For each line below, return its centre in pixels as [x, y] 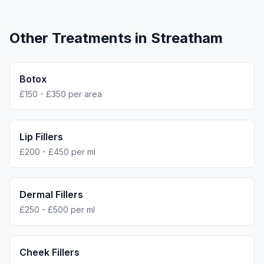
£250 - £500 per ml [57, 209]
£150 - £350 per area [61, 94]
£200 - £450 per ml [57, 152]
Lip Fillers [41, 137]
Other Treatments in [80, 38]
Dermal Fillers [51, 194]
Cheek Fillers [49, 252]
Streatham [187, 38]
